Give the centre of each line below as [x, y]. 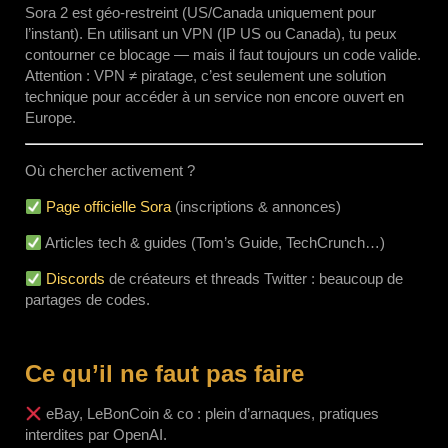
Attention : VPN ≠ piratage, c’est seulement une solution [205, 75]
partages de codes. [87, 299]
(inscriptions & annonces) [256, 206]
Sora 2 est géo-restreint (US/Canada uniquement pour [200, 12]
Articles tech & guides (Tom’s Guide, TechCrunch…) [214, 242]
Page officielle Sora [109, 206]
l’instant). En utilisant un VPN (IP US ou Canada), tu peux [211, 33]
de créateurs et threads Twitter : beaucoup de [254, 278]
